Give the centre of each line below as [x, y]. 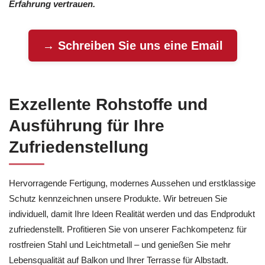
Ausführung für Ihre [87, 125]
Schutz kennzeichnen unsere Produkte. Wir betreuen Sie [118, 198]
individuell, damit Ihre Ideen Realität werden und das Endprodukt [132, 214]
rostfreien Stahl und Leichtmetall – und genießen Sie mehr [120, 244]
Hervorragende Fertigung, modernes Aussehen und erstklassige [132, 183]
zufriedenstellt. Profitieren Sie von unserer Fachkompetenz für [128, 229]
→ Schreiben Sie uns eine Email [132, 45]
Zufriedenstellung [79, 147]
